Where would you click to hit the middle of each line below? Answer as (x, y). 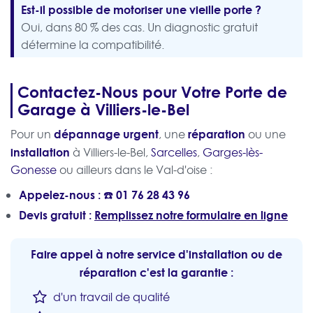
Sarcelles (174, 153)
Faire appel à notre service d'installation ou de (156, 254)
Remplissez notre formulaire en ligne (191, 215)
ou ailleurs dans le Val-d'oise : (134, 170)
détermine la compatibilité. (93, 45)
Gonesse (34, 170)
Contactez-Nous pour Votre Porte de (152, 92)
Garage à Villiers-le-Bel (103, 109)
